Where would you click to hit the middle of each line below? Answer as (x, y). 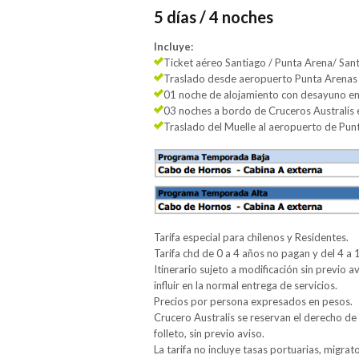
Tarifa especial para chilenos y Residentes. (251, 238)
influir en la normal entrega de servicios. (246, 286)
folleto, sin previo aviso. (209, 334)
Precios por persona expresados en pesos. (253, 302)
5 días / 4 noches (214, 17)
